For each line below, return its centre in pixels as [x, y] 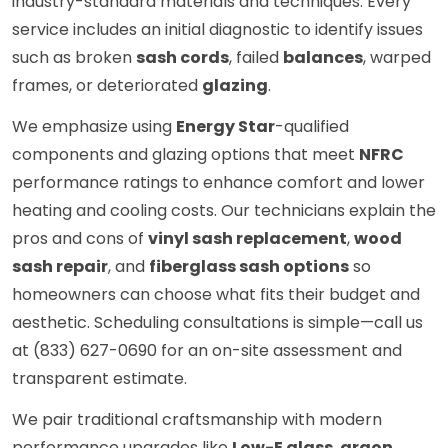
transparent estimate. [99, 379]
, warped [397, 58]
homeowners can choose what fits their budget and [216, 295]
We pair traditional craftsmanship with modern [197, 420]
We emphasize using [94, 127]
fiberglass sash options [249, 267]
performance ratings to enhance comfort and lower [218, 183]
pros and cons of [80, 239]
